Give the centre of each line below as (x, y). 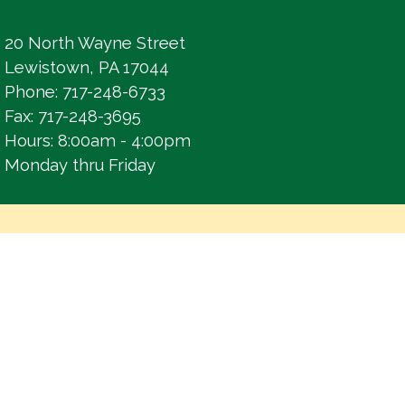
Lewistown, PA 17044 (87, 67)
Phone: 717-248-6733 (85, 92)
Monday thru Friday (80, 165)
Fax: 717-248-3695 (73, 116)
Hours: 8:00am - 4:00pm (98, 141)
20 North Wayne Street (95, 43)
